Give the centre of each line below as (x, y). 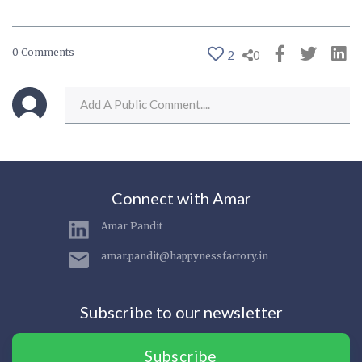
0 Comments (43, 53)
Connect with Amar (181, 198)
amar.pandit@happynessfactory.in (185, 256)
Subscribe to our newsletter (181, 312)
